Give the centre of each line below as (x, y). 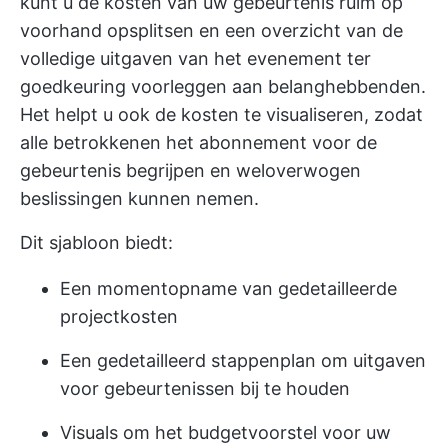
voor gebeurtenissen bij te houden (205, 388)
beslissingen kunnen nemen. (139, 198)
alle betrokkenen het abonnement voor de (198, 142)
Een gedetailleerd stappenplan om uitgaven (243, 360)
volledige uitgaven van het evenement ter (195, 58)
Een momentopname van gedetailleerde (228, 288)
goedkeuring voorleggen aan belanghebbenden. (223, 86)
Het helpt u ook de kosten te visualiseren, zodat (221, 114)
